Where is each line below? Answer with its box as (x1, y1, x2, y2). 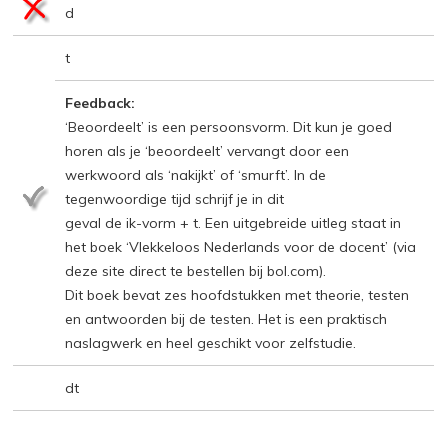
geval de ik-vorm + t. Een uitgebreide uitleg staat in (65, 213, 402, 232)
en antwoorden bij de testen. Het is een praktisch (65, 309, 388, 328)
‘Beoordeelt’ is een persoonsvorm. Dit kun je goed (65, 117, 393, 136)
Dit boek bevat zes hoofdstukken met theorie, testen (65, 285, 410, 304)
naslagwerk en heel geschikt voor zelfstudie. (65, 333, 357, 352)
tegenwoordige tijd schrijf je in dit (65, 189, 285, 208)
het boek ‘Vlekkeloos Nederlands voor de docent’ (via (65, 237, 417, 256)
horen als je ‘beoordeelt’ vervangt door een (65, 141, 350, 160)
